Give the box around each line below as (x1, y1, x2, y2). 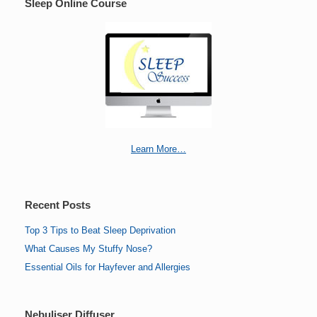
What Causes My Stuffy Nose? (25, 243, 152, 255)
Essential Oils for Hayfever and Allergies (25, 262, 190, 273)
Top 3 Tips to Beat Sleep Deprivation (25, 225, 175, 236)
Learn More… (131, 144, 186, 155)
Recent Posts (25, 199, 91, 212)
